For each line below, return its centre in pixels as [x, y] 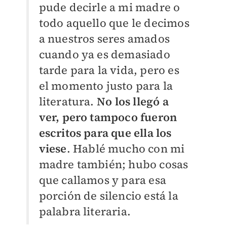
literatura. [68, 102]
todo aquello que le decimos [114, 23]
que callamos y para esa [103, 180]
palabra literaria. [85, 212]
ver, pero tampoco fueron [108, 117]
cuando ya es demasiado [104, 54]
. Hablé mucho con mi [126, 149]
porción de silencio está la [108, 196]
